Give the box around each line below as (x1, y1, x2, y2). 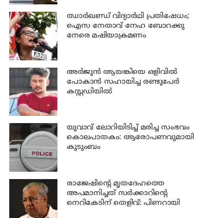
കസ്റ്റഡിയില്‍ (66, 87, 112, 96)
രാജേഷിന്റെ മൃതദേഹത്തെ (66, 179, 164, 188)
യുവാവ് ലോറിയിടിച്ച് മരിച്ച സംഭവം (66, 123, 190, 133)
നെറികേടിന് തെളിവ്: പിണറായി (66, 198, 181, 208)
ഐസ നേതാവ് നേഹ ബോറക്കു (66, 21, 184, 31)
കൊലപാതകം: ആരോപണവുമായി (66, 133, 194, 143)
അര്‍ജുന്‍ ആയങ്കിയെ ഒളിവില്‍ (66, 67, 178, 77)
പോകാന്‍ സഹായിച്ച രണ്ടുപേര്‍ (66, 77, 180, 87)
